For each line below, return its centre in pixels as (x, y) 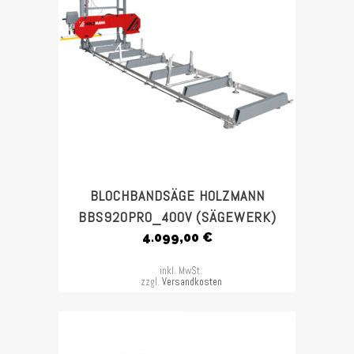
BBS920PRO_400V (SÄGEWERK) (177, 217)
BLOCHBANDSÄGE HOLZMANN (177, 196)
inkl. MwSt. (181, 271)
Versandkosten (192, 282)
